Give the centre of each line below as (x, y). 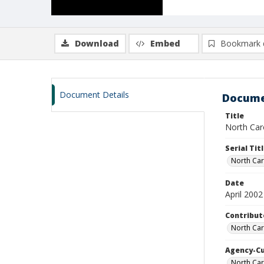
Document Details (94, 95)
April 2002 (244, 194)
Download (97, 43)
